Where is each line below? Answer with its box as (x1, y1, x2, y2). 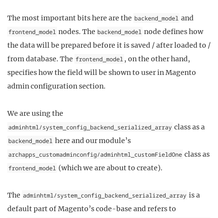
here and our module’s (53, 136, 131, 145)
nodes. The (56, 27, 97, 36)
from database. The (7, 54, 74, 64)
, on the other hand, (124, 54, 190, 64)
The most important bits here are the (7, 14, 133, 23)
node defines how (143, 27, 204, 36)
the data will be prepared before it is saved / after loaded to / (7, 41, 211, 50)
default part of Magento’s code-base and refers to (7, 204, 176, 214)
